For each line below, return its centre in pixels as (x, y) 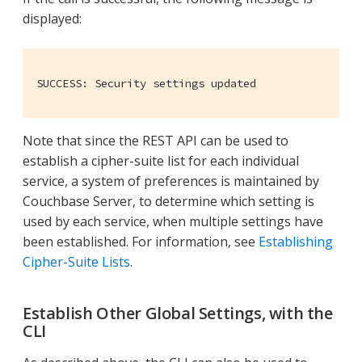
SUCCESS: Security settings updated (146, 83)
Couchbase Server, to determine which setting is (168, 201)
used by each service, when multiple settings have (173, 221)
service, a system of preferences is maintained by (171, 181)
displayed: (52, 18)
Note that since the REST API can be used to (156, 140)
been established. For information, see (141, 241)
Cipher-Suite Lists (76, 261)
